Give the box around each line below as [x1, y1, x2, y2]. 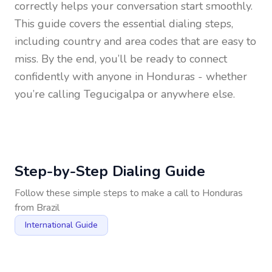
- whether [195, 69, 247, 84]
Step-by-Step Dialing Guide [15, 161, 205, 181]
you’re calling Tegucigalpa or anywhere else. [15, 87, 235, 101]
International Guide [25, 219, 98, 231]
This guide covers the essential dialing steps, [15, 16, 233, 31]
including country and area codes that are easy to [15, 34, 256, 49]
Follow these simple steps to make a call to [15, 186, 202, 200]
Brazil [36, 201, 59, 214]
